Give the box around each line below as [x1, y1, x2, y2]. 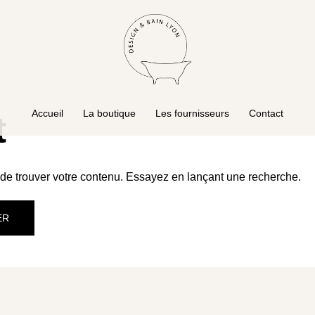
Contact [249, 108, 283, 119]
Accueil [32, 108, 63, 119]
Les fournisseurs [155, 108, 229, 119]
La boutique [83, 108, 136, 119]
